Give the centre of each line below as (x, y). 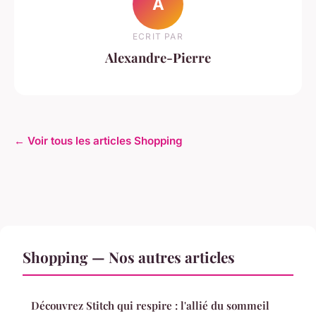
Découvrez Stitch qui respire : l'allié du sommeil (150, 306)
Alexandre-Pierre (158, 58)
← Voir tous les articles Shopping (98, 141)
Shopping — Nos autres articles (129, 257)
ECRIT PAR (158, 37)
